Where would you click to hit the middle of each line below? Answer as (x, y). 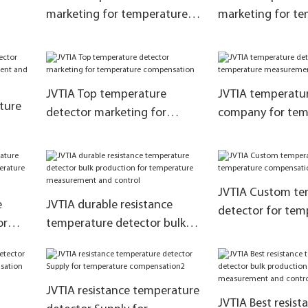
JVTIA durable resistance (109, 206)
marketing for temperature (117, 15)
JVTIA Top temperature (106, 95)
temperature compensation (118, 132)
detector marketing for (106, 113)
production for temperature (119, 243)
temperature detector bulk (115, 224)
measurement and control (114, 261)
